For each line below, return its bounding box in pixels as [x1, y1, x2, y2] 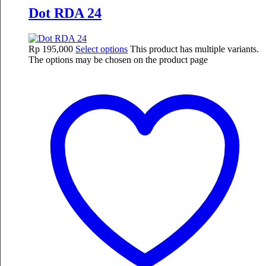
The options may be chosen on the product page [28, 55, 208, 65]
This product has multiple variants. [130, 44, 259, 55]
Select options [75, 44, 128, 55]
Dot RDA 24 [28, 5, 102, 21]
